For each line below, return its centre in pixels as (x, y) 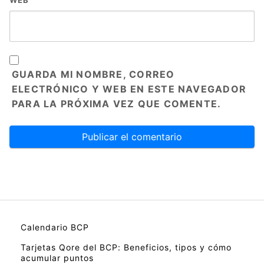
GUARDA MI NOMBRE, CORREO (93, 75)
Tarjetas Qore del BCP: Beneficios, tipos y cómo (126, 247)
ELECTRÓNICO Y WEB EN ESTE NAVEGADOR (129, 89)
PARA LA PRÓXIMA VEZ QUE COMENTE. (117, 104)
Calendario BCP (55, 227)
